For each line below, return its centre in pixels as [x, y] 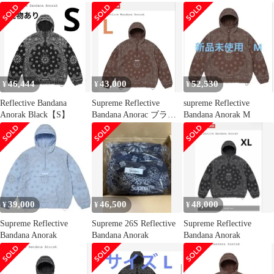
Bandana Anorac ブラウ [134, 114]
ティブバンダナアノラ [226, 17]
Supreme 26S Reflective [134, 224]
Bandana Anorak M [217, 114]
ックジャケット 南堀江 [228, 29]
